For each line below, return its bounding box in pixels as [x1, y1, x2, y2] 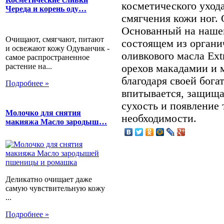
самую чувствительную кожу [5, 184, 105, 193]
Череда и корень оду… [5, 4, 86, 13]
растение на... [5, 61, 52, 70]
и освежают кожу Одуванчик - [5, 43, 109, 52]
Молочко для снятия [5, 108, 81, 117]
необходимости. [121, 112, 196, 124]
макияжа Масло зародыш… [5, 117, 107, 126]
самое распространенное [5, 52, 89, 61]
